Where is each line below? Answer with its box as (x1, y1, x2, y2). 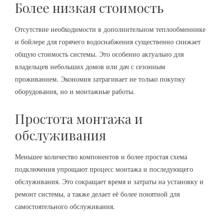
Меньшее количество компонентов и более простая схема (15, 152, 187, 161)
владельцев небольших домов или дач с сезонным (15, 62, 165, 71)
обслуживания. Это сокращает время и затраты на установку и (15, 177, 204, 186)
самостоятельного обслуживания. (15, 202, 115, 211)
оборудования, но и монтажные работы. (15, 87, 135, 96)
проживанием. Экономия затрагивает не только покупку (15, 74, 185, 84)
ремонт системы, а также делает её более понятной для (15, 189, 180, 199)
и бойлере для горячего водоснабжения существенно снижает (15, 37, 201, 46)
